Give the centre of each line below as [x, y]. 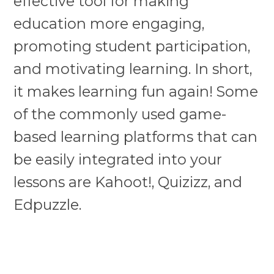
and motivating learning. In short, [133, 68]
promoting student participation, [132, 46]
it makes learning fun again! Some [136, 91]
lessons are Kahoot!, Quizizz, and [128, 182]
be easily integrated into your [118, 159]
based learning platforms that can [136, 136]
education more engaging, [109, 23]
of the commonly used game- [120, 114]
